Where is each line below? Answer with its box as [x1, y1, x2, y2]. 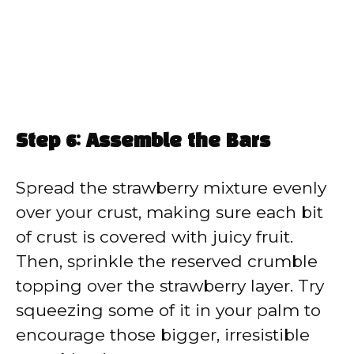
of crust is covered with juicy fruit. [16, 226, 293, 247]
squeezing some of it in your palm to [16, 299, 321, 320]
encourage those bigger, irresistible [16, 324, 310, 345]
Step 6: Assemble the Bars [16, 133, 270, 151]
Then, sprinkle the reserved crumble [16, 250, 318, 271]
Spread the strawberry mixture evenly [16, 177, 326, 198]
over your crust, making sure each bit [16, 201, 323, 222]
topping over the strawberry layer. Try [16, 275, 324, 296]
